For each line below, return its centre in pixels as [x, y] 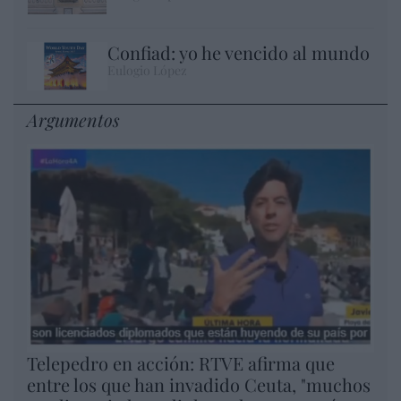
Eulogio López [147, 71]
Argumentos [73, 120]
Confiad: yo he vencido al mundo [239, 53]
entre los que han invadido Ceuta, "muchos [199, 385]
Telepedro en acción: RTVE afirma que [181, 363]
